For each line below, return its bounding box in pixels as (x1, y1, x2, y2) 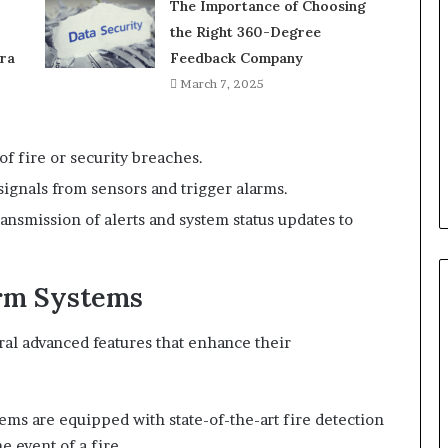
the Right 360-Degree (169, 23, 321, 42)
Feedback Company (169, 49, 303, 68)
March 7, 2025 (179, 76, 264, 92)
